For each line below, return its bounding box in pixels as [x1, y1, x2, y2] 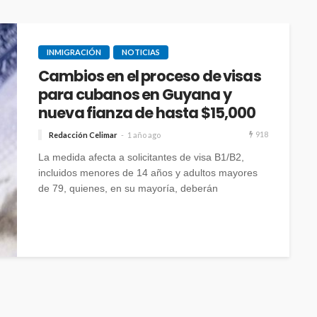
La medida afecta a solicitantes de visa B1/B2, [38, 151, 244, 163]
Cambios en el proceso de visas [38, 66, 261, 86]
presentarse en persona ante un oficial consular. [38, 198, 254, 210]
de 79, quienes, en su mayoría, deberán [38, 183, 218, 195]
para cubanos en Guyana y [38, 84, 231, 105]
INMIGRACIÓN [47, 47, 101, 57]
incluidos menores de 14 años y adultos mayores [38, 167, 258, 179]
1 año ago [127, 130, 161, 140]
